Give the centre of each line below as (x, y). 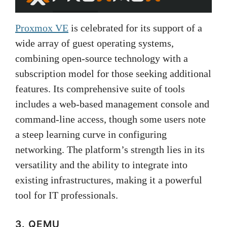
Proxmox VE (42, 28)
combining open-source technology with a (102, 58)
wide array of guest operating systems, (94, 43)
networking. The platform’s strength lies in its (110, 149)
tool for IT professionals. (67, 195)
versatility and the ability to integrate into (101, 164)
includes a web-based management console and (112, 104)
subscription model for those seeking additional (113, 73)
